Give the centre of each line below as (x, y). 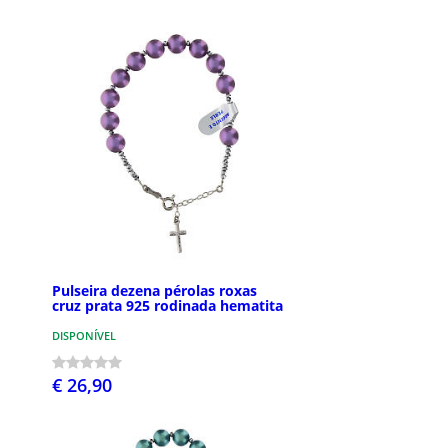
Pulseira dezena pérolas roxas (154, 290)
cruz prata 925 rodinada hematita (167, 305)
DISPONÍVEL (84, 335)
